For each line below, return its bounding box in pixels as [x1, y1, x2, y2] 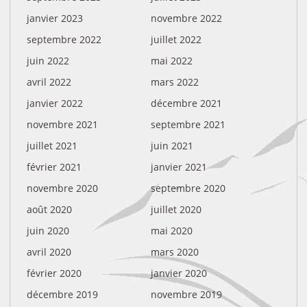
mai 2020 [151, 223, 193, 237]
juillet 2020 [151, 202, 202, 216]
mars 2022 [151, 75, 199, 89]
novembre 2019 [151, 287, 223, 301]
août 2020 [27, 202, 72, 216]
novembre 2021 [27, 118, 98, 132]
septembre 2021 [151, 118, 226, 132]
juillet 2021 [27, 139, 77, 153]
